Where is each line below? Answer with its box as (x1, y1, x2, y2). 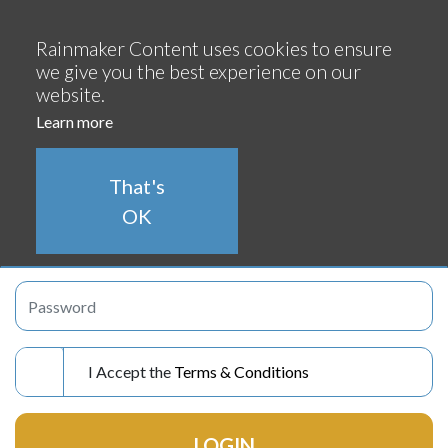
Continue (20, 2, 82, 21)
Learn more (36, 112, 113, 131)
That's (109, 174, 165, 198)
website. (36, 83, 105, 106)
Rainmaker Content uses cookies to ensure (36, 37, 392, 60)
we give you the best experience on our (36, 60, 361, 83)
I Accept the (88, 362, 174, 382)
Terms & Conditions (174, 362, 309, 382)
